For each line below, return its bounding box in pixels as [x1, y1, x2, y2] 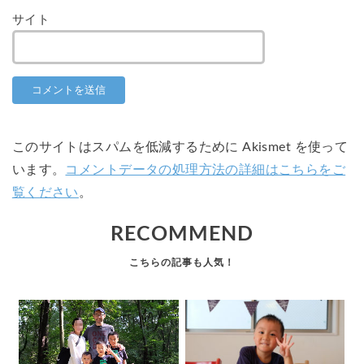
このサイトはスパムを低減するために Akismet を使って [11, 141, 349, 154]
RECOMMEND [110, 223, 253, 245]
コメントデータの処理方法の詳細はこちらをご [65, 163, 346, 177]
